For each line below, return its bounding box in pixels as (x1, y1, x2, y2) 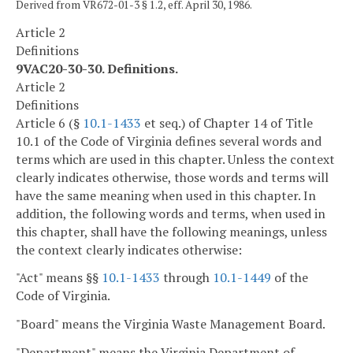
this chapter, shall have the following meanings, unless (16, 222, 327, 240)
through (160, 269, 213, 287)
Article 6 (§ (16, 113, 83, 132)
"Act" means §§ (16, 269, 102, 287)
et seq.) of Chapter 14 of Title (141, 113, 313, 132)
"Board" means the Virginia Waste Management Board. (16, 315, 325, 333)
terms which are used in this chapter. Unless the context (16, 150, 335, 168)
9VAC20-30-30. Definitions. (16, 59, 178, 77)
